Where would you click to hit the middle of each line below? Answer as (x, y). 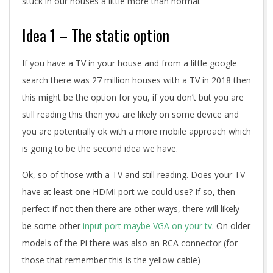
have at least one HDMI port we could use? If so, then (129, 191)
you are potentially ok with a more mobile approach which (136, 131)
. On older (231, 225)
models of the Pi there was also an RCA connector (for (130, 243)
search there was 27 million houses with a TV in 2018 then (136, 80)
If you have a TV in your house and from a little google (129, 63)
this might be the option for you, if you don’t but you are (133, 97)
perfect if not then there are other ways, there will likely (131, 208)
